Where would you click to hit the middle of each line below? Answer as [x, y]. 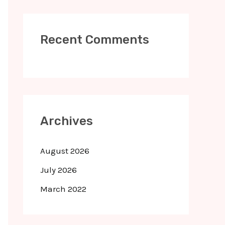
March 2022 [63, 189]
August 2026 [65, 150]
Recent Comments [95, 39]
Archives [67, 121]
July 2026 [59, 170]
